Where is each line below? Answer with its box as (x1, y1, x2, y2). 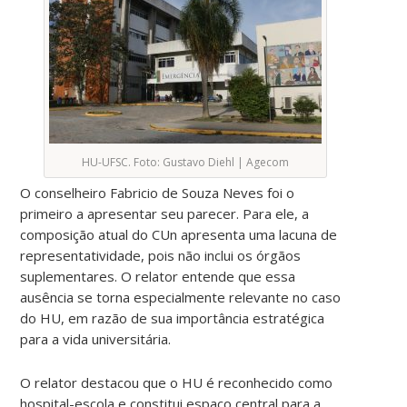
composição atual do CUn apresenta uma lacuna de (20, 224, 338, 243)
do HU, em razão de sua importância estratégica (20, 308, 325, 327)
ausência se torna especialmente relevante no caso (20, 287, 342, 306)
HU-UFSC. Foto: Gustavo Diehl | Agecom (81, 154, 289, 170)
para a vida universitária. (20, 329, 172, 348)
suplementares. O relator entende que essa (20, 266, 296, 285)
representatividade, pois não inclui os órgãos (20, 245, 302, 264)
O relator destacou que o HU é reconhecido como (20, 372, 333, 392)
